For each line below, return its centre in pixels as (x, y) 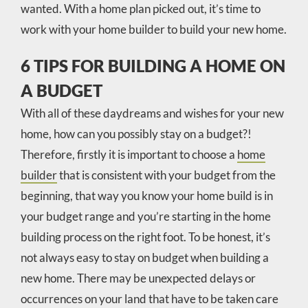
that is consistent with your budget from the (166, 175)
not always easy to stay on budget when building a (144, 257)
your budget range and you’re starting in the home (145, 216)
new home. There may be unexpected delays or (138, 278)
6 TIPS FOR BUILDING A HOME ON (153, 65)
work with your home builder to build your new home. (153, 29)
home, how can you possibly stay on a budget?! (136, 133)
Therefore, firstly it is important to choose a (129, 154)
